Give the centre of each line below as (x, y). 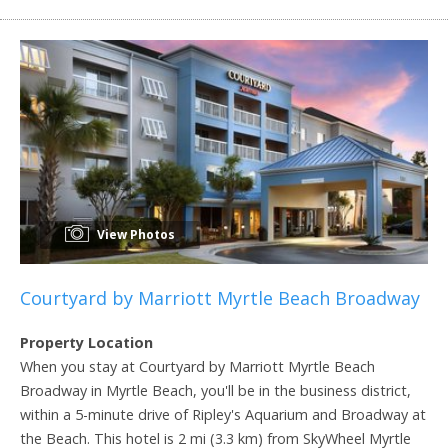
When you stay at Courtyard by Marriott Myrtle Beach (197, 366)
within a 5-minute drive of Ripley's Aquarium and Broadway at (223, 414)
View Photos (134, 234)
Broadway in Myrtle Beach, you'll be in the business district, (215, 390)
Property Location (86, 342)
